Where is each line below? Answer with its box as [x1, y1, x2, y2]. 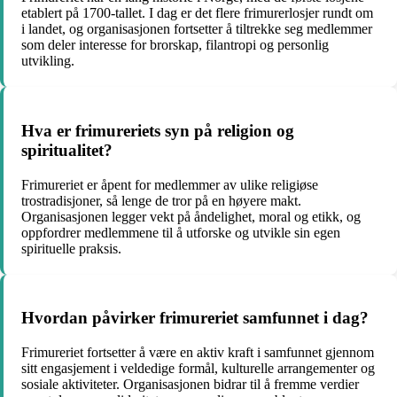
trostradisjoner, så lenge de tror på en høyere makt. [21, 192, 301, 208]
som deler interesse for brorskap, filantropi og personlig [21, 37, 329, 53]
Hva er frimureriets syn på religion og [21, 121, 294, 140]
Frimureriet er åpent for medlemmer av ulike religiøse [21, 176, 318, 192]
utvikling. [21, 53, 74, 69]
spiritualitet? [21, 140, 113, 160]
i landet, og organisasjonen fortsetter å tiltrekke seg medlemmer [21, 21, 372, 37]
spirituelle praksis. [21, 240, 121, 256]
